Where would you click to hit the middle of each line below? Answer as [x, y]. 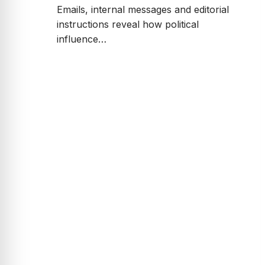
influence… [82, 39]
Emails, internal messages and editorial [143, 10]
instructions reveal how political [128, 25]
